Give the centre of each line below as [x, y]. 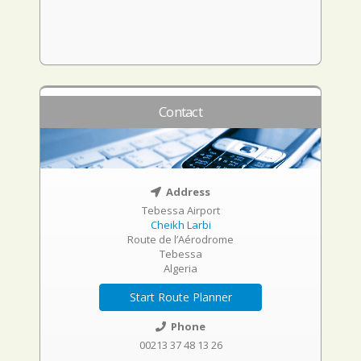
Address [187, 192]
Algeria [180, 268]
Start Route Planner [180, 297]
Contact [180, 112]
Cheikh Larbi [180, 225]
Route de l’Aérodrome [180, 239]
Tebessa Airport [180, 210]
